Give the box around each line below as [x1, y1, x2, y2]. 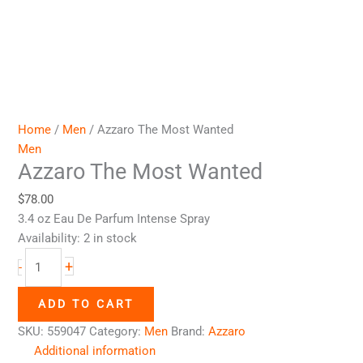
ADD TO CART [38, 297, 135, 310]
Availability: [18, 230, 81, 246]
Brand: [171, 323, 209, 339]
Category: [89, 323, 145, 339]
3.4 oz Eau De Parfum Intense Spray [18, 211, 211, 226]
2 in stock [83, 230, 138, 246]
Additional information [34, 343, 156, 358]
